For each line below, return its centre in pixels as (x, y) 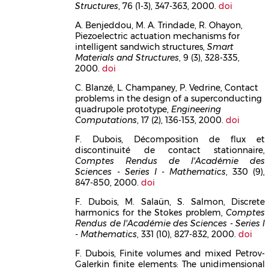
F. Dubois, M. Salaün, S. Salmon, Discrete (170, 201)
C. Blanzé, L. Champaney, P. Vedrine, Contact (167, 87)
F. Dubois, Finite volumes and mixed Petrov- (170, 253)
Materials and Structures (127, 57)
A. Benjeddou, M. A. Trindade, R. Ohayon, (159, 25)
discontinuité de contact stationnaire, (170, 150)
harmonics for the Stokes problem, (151, 212)
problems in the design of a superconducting (169, 98)
